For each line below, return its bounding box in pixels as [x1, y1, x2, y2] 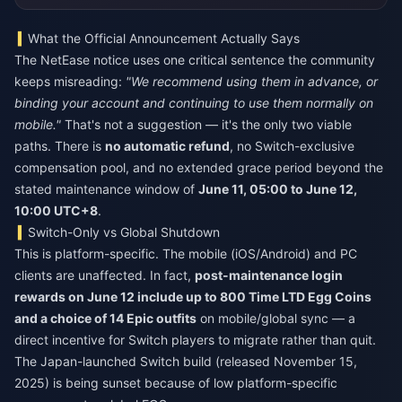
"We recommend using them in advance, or [126, 74, 378, 89]
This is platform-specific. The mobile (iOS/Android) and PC [14, 246, 357, 261]
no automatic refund [105, 138, 230, 153]
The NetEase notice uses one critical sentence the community [14, 52, 375, 67]
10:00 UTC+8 [14, 203, 98, 218]
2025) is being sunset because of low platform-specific [14, 375, 337, 390]
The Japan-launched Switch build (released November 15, [14, 354, 357, 369]
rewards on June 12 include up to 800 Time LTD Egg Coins [14, 289, 371, 304]
